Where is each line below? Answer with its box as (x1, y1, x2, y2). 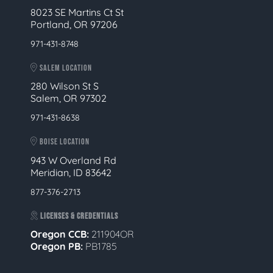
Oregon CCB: (30, 228, 91, 240)
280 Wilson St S (30, 80, 99, 92)
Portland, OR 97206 (30, 18, 118, 30)
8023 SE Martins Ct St (30, 5, 124, 18)
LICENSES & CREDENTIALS (38, 210, 118, 221)
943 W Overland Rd (30, 154, 116, 166)
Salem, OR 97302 (30, 92, 107, 104)
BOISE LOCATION (38, 136, 90, 147)
